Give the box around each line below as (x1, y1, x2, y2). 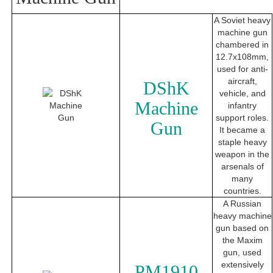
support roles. (216, 113, 269, 123)
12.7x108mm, (216, 52, 269, 62)
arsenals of (221, 161, 264, 172)
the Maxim (222, 235, 263, 246)
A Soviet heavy (214, 15, 271, 26)
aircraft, (227, 76, 257, 87)
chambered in (216, 40, 269, 50)
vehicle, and (219, 88, 266, 99)
